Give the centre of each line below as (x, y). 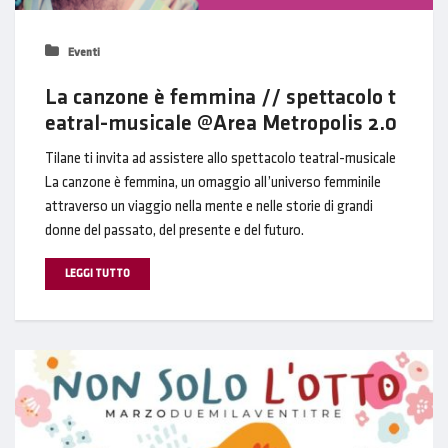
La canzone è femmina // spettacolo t (220, 98)
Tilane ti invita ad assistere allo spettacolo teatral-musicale (220, 159)
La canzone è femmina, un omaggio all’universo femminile (213, 183)
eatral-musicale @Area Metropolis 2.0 (221, 124)
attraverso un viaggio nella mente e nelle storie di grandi (209, 207)
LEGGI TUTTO (97, 274)
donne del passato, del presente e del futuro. (174, 231)
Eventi (82, 53)
